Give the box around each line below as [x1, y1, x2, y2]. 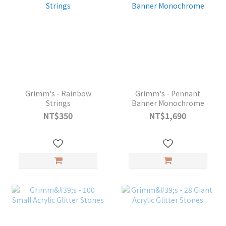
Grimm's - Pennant [135, 88, 201, 98]
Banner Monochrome [131, 97, 204, 108]
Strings [45, 97, 71, 108]
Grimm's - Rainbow [25, 88, 91, 98]
